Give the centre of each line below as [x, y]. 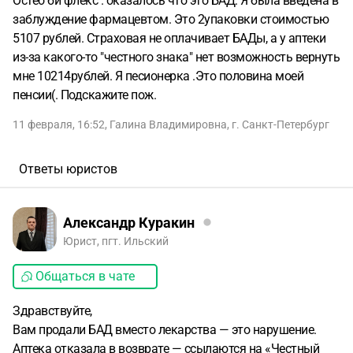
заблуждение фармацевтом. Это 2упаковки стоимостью [171, 19]
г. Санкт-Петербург [281, 124]
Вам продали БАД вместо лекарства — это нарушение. [165, 330]
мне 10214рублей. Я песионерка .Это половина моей [158, 76]
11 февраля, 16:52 [59, 124]
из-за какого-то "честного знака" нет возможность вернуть [176, 57]
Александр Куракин [129, 222]
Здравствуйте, [52, 311]
